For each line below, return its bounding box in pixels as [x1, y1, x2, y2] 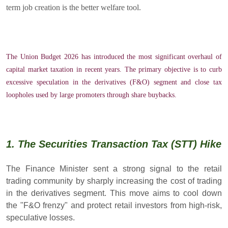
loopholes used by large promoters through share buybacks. [6, 91, 177, 99]
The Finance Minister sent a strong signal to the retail [6, 164, 222, 174]
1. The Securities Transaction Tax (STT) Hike [6, 138, 221, 150]
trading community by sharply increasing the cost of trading [6, 177, 222, 186]
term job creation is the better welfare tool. [6, 3, 141, 12]
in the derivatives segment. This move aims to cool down [6, 189, 222, 198]
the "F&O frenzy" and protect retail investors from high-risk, [6, 201, 222, 210]
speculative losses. [6, 213, 75, 222]
